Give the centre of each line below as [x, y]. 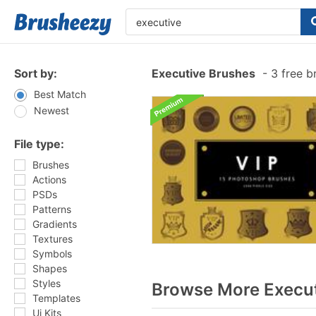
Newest [51, 110]
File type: [39, 144]
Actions [49, 180]
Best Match [60, 94]
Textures [53, 239]
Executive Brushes [203, 73]
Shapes [50, 268]
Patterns [52, 209]
